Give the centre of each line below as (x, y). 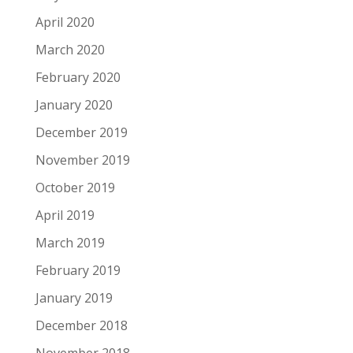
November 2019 (82, 160)
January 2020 (74, 105)
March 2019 (70, 243)
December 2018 (81, 325)
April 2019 (65, 215)
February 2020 (78, 77)
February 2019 (78, 270)
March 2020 (70, 50)
